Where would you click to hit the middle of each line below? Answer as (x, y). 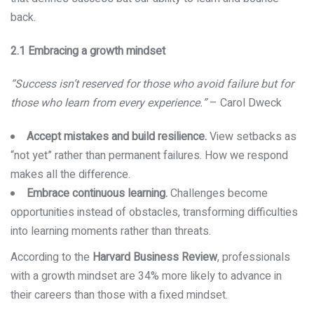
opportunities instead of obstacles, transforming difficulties (154, 213)
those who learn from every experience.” (109, 103)
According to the (52, 258)
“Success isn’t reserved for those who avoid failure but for (152, 84)
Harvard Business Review (155, 258)
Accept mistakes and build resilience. (117, 137)
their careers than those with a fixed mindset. (119, 295)
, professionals (254, 258)
